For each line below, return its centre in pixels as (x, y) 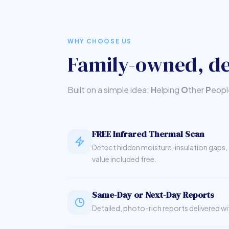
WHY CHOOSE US (100, 41)
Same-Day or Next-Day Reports (153, 195)
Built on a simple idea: (109, 89)
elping (169, 89)
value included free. (124, 159)
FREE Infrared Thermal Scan (148, 134)
